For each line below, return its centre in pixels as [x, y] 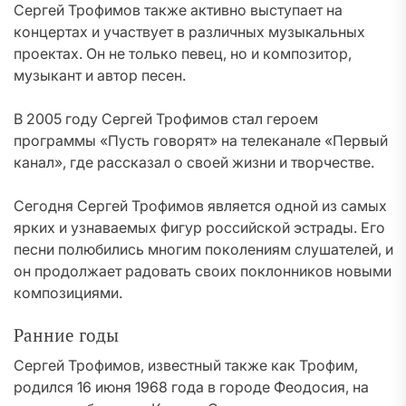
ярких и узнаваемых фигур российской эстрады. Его [199, 227]
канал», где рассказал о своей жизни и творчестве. [194, 162]
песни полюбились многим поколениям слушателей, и [203, 249]
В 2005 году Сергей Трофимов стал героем [166, 119]
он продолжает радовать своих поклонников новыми [203, 271]
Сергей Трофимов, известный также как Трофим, [186, 365]
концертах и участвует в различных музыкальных [189, 32]
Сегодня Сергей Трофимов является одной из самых [200, 206]
